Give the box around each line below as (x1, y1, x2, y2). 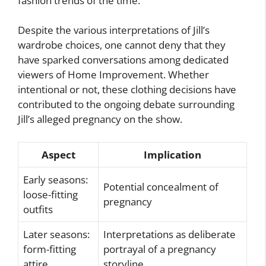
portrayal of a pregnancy (103, 242, 216, 256)
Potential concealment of (103, 179, 218, 194)
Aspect (41, 147, 75, 161)
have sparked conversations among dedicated (18, 53, 229, 67)
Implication (144, 147, 201, 161)
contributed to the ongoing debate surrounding (18, 97, 235, 112)
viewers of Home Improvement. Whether (18, 68, 209, 82)
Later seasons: (23, 227, 90, 241)
